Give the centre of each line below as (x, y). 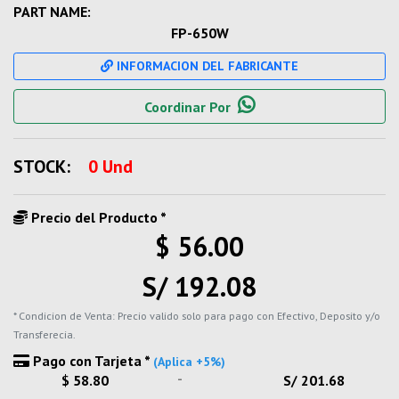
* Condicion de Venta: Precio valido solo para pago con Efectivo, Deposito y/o (197, 316)
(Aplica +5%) (189, 362)
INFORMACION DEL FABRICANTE (206, 66)
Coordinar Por (187, 107)
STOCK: (42, 167)
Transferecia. (45, 334)
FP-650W (199, 33)
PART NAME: (52, 12)
